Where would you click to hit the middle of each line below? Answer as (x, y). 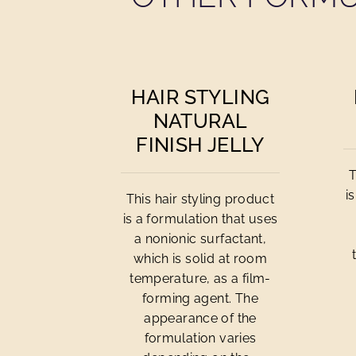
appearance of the (200, 318)
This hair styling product (200, 199)
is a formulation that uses (200, 219)
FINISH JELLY (200, 145)
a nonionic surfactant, (200, 239)
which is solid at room (200, 259)
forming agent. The (200, 298)
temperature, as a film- (200, 279)
